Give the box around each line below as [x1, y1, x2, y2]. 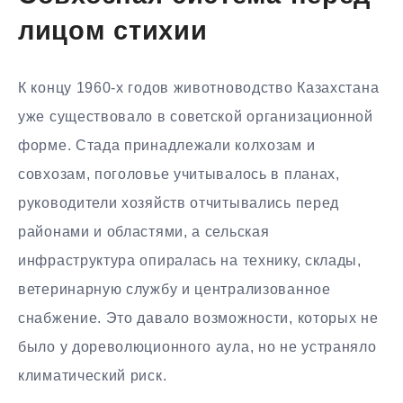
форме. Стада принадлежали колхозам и [18, 138, 316, 154]
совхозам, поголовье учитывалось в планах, [18, 166, 340, 183]
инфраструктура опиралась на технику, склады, [18, 253, 362, 269]
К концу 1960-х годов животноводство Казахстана [18, 80, 380, 96]
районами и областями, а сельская [18, 224, 270, 240]
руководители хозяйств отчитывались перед [18, 195, 340, 211]
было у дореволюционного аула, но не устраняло [18, 339, 377, 355]
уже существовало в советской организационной [18, 109, 373, 125]
